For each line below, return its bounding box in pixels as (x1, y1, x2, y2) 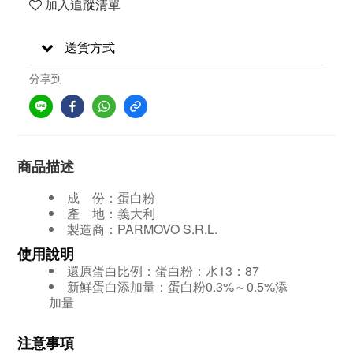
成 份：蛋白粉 (67, 188, 155, 206)
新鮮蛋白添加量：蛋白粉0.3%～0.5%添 (67, 277, 288, 295)
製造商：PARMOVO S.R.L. (67, 220, 217, 238)
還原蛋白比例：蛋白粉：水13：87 (67, 262, 259, 280)
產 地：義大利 (67, 204, 155, 222)
